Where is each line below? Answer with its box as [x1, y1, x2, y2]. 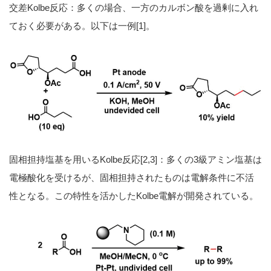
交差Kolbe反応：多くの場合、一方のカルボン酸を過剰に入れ [9, 2, 258, 13]
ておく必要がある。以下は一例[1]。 [9, 20, 155, 31]
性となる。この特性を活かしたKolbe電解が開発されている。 [9, 190, 258, 201]
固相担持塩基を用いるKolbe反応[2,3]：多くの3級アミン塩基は [9, 154, 262, 165]
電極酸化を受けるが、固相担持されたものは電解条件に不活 [9, 172, 254, 183]
